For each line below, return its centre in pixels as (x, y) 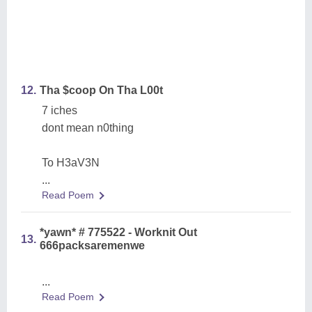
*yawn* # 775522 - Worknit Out (118, 232)
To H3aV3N (71, 163)
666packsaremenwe (92, 245)
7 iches (60, 110)
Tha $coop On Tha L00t (101, 90)
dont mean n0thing (88, 128)
